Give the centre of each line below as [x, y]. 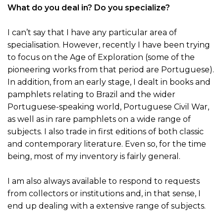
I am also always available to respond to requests [104, 181]
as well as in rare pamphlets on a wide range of [99, 119]
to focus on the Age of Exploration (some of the [101, 57]
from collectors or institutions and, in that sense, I [104, 194]
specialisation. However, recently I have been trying [109, 45]
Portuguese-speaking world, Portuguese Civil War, [108, 107]
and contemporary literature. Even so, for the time [107, 144]
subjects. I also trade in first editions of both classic [106, 132]
